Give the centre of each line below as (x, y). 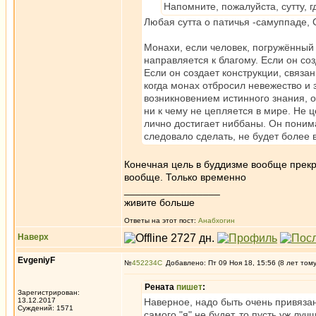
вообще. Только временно (185, 177)
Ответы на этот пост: (161, 220)
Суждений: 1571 (45, 308)
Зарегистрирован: (49, 292)
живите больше (159, 202)
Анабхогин (217, 220)
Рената (160, 287)
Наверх (33, 237)
